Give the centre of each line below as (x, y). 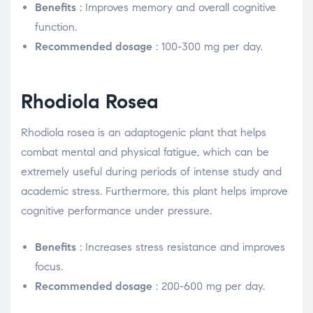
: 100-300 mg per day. (208, 47)
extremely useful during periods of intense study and (151, 172)
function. (56, 27)
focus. (49, 267)
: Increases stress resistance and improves (181, 247)
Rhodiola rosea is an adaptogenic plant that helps (144, 133)
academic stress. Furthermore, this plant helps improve (154, 191)
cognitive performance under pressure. (116, 211)
